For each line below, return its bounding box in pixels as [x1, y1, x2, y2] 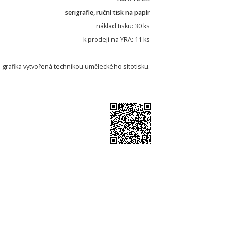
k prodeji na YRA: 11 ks [83, 35, 151, 44]
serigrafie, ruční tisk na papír [65, 8, 151, 17]
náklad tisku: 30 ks [96, 22, 151, 30]
